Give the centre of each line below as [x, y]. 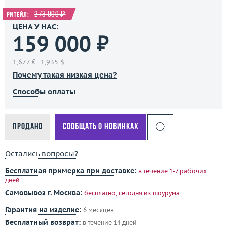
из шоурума [162, 193]
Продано [28, 127]
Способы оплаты [44, 92]
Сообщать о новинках [101, 127]
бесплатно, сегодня [114, 193]
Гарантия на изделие [42, 210]
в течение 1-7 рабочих [173, 171]
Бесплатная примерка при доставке [70, 171]
